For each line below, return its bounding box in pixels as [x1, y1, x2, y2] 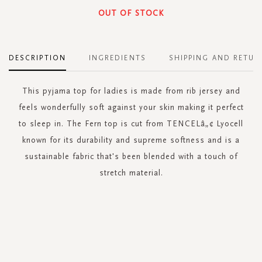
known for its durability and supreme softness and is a [22, 135, 240, 145]
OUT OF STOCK [98, 8, 164, 18]
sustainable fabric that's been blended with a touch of [25, 151, 237, 161]
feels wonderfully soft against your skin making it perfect [18, 102, 244, 112]
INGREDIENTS [88, 53, 146, 62]
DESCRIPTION [9, 53, 66, 62]
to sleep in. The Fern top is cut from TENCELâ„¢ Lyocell [19, 118, 243, 129]
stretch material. [99, 167, 163, 178]
